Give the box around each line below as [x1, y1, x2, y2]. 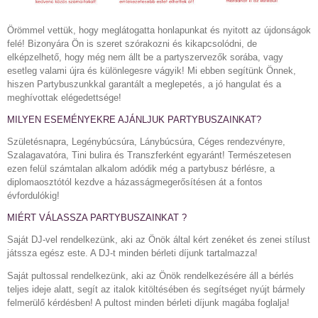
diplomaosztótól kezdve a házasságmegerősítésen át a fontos [7, 177, 263, 188]
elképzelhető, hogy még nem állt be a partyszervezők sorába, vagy [7, 52, 283, 63]
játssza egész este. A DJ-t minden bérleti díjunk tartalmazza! [7, 248, 258, 259]
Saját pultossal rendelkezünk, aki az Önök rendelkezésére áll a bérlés [7, 270, 294, 282]
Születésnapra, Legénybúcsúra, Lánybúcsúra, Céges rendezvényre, [7, 136, 285, 148]
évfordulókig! [7, 190, 60, 202]
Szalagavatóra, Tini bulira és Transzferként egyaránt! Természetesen [7, 150, 291, 161]
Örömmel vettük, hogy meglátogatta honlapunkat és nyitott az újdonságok [7, 25, 311, 36]
